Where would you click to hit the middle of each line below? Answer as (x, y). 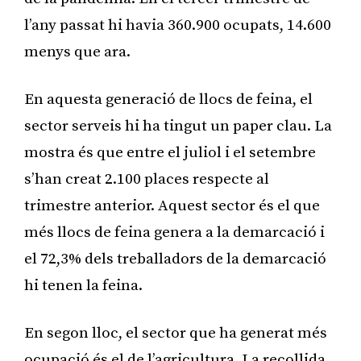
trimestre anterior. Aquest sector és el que (172, 205)
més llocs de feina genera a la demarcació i (174, 232)
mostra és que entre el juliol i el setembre (170, 152)
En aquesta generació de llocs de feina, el (168, 99)
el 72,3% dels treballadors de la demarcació (175, 259)
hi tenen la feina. (83, 285)
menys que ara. (77, 52)
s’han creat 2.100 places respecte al (147, 179)
